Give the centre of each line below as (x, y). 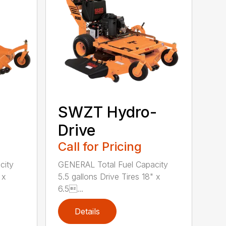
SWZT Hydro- (108, 112)
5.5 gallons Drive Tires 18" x (109, 176)
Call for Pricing (100, 146)
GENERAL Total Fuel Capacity (113, 164)
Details (88, 211)
